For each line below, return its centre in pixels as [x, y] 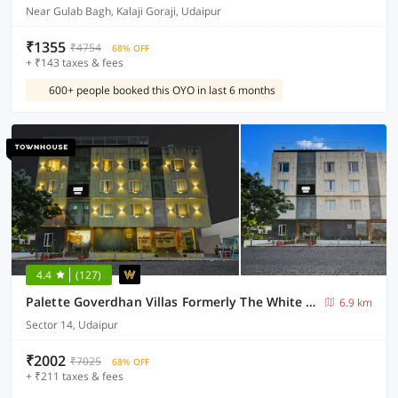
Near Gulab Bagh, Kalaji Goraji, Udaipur [123, 11]
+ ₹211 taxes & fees [75, 376]
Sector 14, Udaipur [72, 325]
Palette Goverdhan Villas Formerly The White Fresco [311, 302]
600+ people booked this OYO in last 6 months [162, 90]
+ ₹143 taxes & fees [75, 63]
